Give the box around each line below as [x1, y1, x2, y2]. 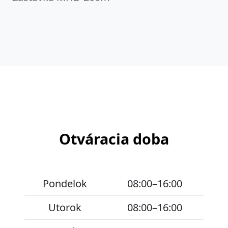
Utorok [48, 201, 81, 215]
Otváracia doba [59, 129, 169, 149]
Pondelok [43, 177, 87, 191]
